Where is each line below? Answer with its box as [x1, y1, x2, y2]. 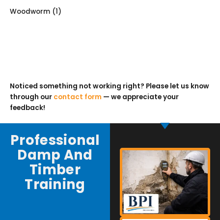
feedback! [10, 103, 45, 112]
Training [25, 174, 85, 194]
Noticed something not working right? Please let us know [10, 81, 209, 91]
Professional [10, 130, 100, 150]
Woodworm [10, 6, 50, 16]
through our [10, 92, 54, 102]
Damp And [17, 145, 93, 165]
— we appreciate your [102, 92, 179, 102]
